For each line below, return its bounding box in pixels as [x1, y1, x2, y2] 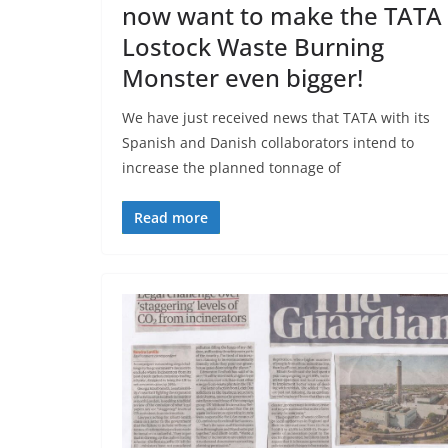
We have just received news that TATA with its [122, 108, 430, 128]
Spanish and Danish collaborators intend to [122, 133, 414, 153]
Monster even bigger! [122, 61, 363, 95]
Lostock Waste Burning [122, 30, 384, 64]
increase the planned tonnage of [122, 158, 345, 178]
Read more [134, 208, 208, 228]
